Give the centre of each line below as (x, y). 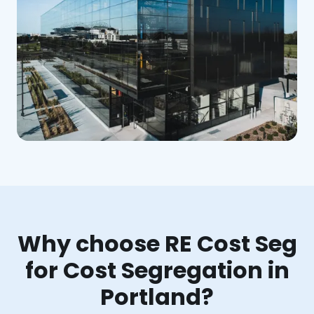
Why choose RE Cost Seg (157, 243)
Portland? (157, 296)
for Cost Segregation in (157, 270)
